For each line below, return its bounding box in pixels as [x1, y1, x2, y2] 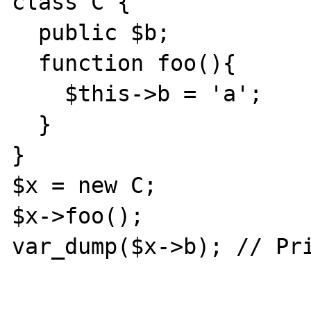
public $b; [12, 19, 39, 45]
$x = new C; [12, 172, 158, 198]
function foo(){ [12, 50, 39, 76]
